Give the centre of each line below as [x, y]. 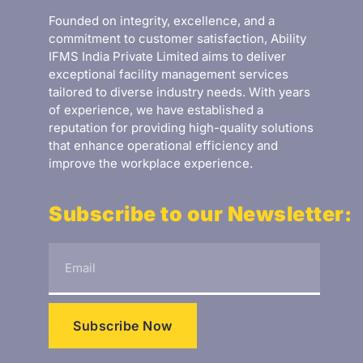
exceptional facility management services [169, 75]
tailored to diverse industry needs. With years [179, 92]
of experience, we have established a [156, 110]
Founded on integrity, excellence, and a [162, 21]
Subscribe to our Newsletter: [200, 214]
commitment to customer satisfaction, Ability [177, 39]
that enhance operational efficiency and [163, 146]
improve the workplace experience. [151, 164]
